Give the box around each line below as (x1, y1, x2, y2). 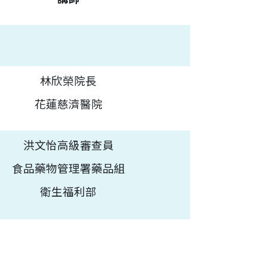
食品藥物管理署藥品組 (11, 161, 125, 177)
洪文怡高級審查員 (23, 138, 114, 154)
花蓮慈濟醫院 (34, 97, 103, 113)
